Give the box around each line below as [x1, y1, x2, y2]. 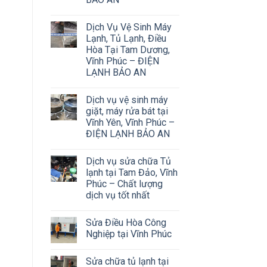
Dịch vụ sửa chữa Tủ [85, 155, 171, 167]
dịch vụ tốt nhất [85, 189, 150, 201]
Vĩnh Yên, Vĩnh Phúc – [85, 116, 175, 128]
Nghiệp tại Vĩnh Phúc [85, 228, 172, 240]
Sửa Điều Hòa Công [85, 216, 166, 228]
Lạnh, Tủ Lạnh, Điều [85, 32, 166, 44]
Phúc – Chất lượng [85, 178, 163, 190]
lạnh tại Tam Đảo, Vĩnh [85, 166, 178, 178]
